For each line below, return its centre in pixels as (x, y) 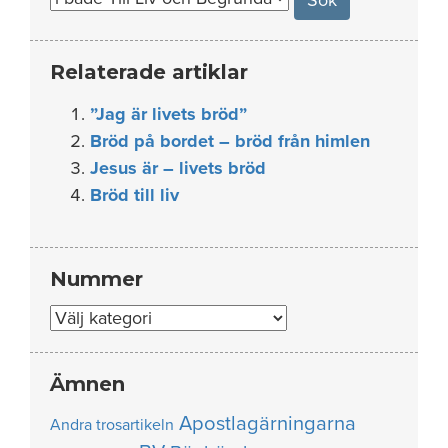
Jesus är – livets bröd (178, 167)
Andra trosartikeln (112, 424)
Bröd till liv (134, 194)
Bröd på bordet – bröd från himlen (230, 140)
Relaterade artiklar (149, 71)
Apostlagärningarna (267, 423)
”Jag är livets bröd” (168, 113)
